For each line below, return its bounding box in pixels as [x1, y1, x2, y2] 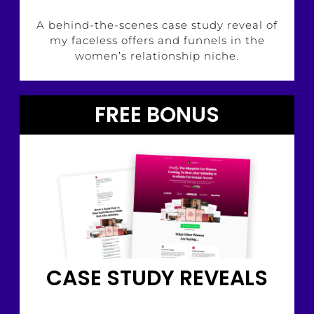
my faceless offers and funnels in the [49, 34, 265, 48]
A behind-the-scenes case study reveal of [36, 18, 278, 32]
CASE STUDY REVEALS [46, 263, 268, 293]
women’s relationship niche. [75, 49, 239, 63]
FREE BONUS [95, 100, 219, 130]
